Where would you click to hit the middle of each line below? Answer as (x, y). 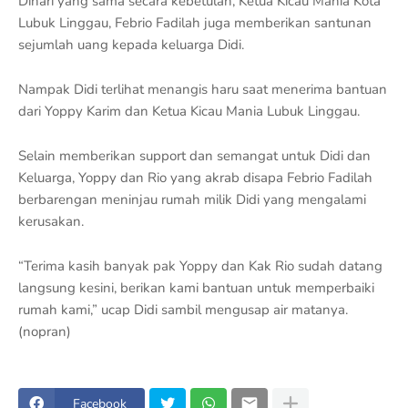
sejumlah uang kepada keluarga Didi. (131, 45)
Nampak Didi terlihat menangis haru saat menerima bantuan (203, 89)
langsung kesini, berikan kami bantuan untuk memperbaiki (196, 288)
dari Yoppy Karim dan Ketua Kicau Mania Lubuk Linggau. (189, 111)
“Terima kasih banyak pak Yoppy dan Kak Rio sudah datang (200, 266)
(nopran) (45, 331)
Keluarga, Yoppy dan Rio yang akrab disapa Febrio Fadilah (195, 178)
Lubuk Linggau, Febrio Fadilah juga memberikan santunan (195, 23)
